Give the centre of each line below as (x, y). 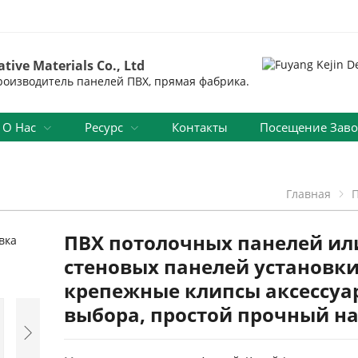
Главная (309, 194)
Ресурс (104, 127)
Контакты (200, 127)
